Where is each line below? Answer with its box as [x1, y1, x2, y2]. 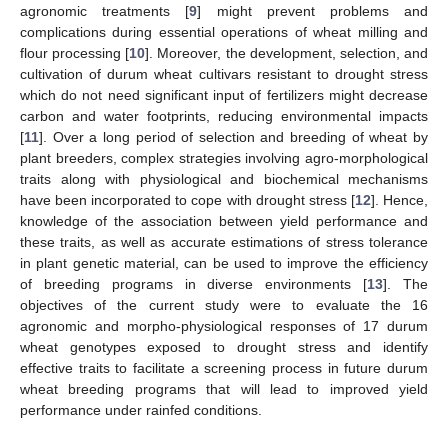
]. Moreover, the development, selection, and [145, 44, 429, 61]
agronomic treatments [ [20, 2, 190, 19]
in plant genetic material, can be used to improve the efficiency [20, 254, 428, 271]
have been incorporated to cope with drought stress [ [20, 191, 355, 208]
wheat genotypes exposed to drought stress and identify [20, 338, 428, 355]
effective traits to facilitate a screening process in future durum [20, 359, 428, 376]
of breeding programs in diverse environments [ [20, 275, 368, 292]
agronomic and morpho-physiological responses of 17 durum [20, 317, 428, 334]
